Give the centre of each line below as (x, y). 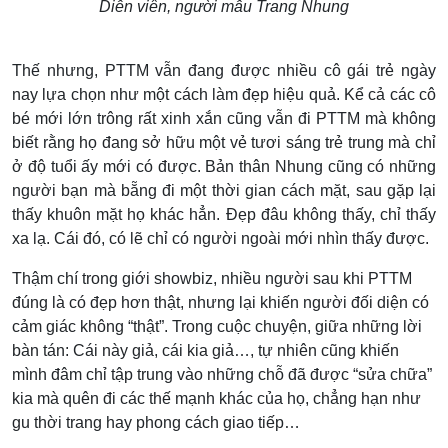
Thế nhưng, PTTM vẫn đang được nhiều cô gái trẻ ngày (224, 70)
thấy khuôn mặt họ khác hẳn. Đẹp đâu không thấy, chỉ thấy (224, 214)
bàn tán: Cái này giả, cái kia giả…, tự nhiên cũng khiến (205, 350)
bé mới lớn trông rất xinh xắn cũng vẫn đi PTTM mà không (224, 118)
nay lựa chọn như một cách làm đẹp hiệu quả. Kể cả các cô (224, 94)
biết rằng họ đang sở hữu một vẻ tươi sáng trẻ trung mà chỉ (224, 142)
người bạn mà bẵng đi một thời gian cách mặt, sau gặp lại (224, 190)
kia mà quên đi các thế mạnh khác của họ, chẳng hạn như (216, 398)
